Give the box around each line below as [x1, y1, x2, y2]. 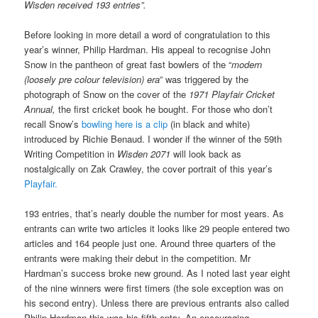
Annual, [24, 102, 59, 116]
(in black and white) [170, 116, 251, 131]
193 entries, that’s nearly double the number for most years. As [24, 206, 285, 220]
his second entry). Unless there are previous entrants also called [24, 295, 290, 309]
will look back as [173, 146, 242, 160]
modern [231, 57, 263, 71]
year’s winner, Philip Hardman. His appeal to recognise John [24, 42, 271, 56]
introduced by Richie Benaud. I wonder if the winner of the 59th [24, 131, 283, 146]
